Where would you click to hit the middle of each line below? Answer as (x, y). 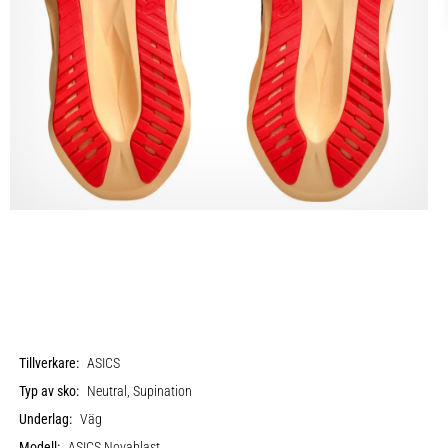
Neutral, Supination (140, 391)
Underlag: (46, 419)
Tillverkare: (49, 363)
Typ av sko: (49, 391)
